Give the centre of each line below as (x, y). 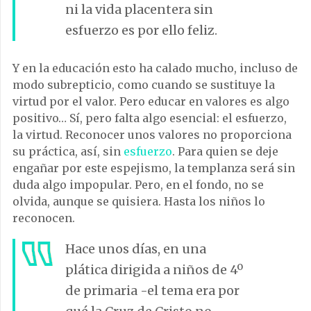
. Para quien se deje (225, 151)
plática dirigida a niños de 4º (154, 269)
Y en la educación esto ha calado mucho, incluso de (155, 68)
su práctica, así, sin (67, 151)
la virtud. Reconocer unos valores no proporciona (152, 134)
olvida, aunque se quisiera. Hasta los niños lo (139, 201)
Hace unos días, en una (136, 249)
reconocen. (44, 218)
